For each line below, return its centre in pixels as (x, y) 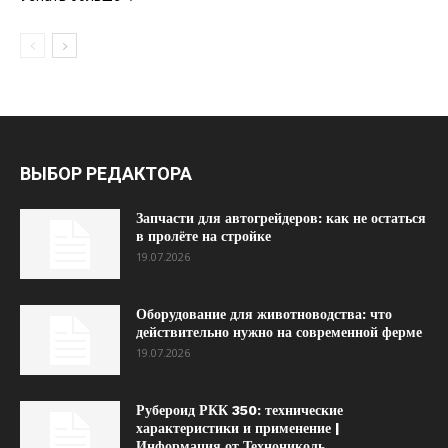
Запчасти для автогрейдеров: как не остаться (281, 217)
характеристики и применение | (238, 427)
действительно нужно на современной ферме (279, 331)
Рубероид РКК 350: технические (239, 409)
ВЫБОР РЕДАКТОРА (106, 173)
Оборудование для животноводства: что (264, 313)
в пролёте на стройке (203, 235)
